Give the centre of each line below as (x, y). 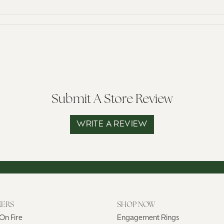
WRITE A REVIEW (112, 124)
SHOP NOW (136, 205)
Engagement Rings (148, 218)
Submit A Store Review (112, 99)
